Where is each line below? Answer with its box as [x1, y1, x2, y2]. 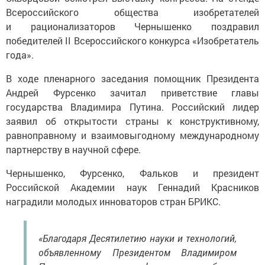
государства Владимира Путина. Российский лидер [6, 100, 259, 113]
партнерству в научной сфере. [6, 143, 141, 156]
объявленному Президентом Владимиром [38, 245, 237, 258]
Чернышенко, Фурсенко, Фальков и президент [6, 166, 259, 179]
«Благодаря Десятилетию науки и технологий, [38, 231, 237, 244]
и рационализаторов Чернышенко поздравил [6, 20, 259, 33]
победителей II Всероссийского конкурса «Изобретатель [6, 34, 259, 47]
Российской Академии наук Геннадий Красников [6, 180, 259, 193]
